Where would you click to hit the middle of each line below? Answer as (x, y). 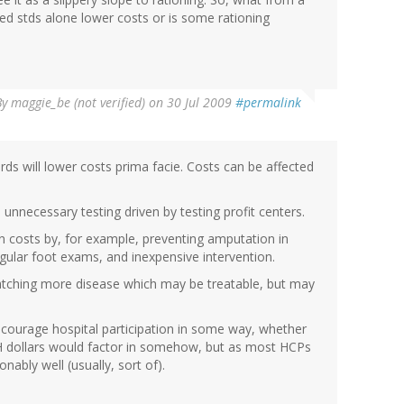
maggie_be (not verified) (78, 103)
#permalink (268, 103)
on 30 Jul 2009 (190, 103)
